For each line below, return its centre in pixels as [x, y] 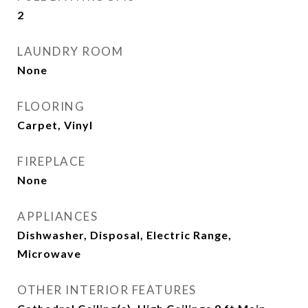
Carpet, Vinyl [55, 125]
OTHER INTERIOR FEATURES [107, 290]
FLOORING [51, 106]
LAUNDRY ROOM [70, 51]
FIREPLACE [52, 161]
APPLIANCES [57, 216]
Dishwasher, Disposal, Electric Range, [124, 235]
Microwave [49, 253]
